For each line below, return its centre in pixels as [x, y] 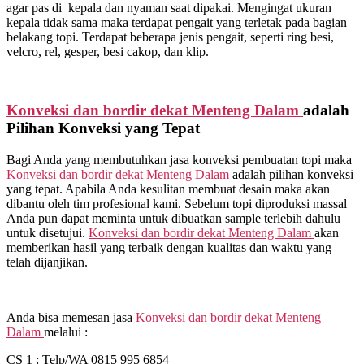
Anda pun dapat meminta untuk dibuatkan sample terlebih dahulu [173, 219]
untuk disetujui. [48, 233]
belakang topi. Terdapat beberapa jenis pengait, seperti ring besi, [170, 37]
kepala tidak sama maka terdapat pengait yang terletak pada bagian [177, 22]
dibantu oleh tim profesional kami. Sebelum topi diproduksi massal [177, 204]
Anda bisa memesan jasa [71, 318]
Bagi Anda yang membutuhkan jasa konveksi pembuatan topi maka [179, 160]
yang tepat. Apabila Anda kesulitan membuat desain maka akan [168, 189]
